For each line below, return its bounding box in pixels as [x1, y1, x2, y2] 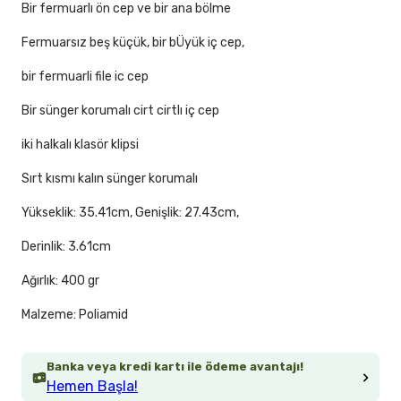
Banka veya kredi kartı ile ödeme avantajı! [47, 360, 303, 374]
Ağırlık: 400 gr [21, 273, 99, 289]
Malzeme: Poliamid [21, 307, 128, 323]
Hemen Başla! [47, 378, 138, 396]
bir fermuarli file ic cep [21, 69, 149, 85]
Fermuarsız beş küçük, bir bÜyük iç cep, [21, 35, 244, 51]
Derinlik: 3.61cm [21, 239, 111, 255]
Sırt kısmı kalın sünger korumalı [21, 171, 198, 187]
